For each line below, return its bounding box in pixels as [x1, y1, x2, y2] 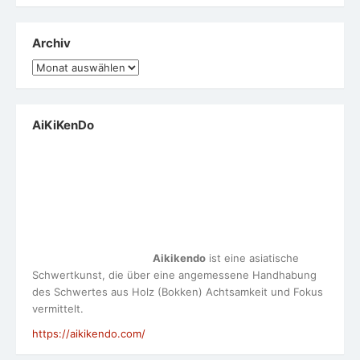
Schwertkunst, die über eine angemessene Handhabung [32, 160, 317, 174]
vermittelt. [32, 194, 84, 207]
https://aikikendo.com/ [32, 219, 145, 232]
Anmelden [43, 305, 94, 319]
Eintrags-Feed [43, 333, 114, 346]
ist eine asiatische [180, 143, 273, 157]
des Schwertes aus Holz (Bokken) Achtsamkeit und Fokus [32, 177, 323, 190]
